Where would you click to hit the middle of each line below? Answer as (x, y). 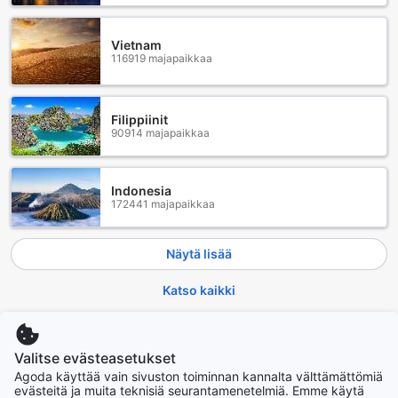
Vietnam (136, 44)
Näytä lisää (199, 253)
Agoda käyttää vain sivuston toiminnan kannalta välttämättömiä (199, 376)
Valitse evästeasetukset (95, 358)
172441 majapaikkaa (163, 204)
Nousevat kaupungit (80, 339)
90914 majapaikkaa (160, 133)
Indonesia (141, 191)
